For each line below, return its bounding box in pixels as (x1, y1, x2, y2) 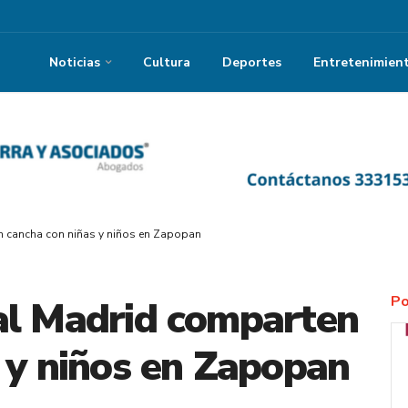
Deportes (222, 53, 281, 71)
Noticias (49, 53, 100, 71)
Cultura (143, 53, 190, 71)
